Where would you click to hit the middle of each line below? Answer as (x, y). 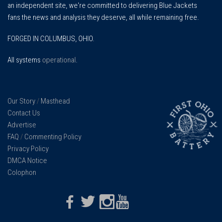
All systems (25, 60)
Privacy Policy (28, 148)
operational (59, 60)
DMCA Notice (27, 160)
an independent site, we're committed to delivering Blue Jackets (102, 6)
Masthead (55, 101)
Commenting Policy (53, 137)
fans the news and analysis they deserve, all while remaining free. (103, 18)
